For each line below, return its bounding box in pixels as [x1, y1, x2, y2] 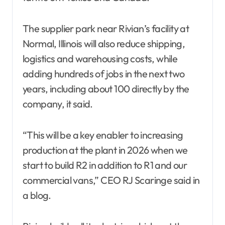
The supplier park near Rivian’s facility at [23, 22, 189, 35]
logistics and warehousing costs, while [23, 52, 178, 65]
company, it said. [23, 97, 93, 110]
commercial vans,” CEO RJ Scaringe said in [23, 174, 200, 187]
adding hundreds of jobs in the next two [23, 67, 185, 80]
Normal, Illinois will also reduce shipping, [23, 37, 185, 50]
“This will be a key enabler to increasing [23, 129, 183, 142]
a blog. [23, 189, 51, 202]
